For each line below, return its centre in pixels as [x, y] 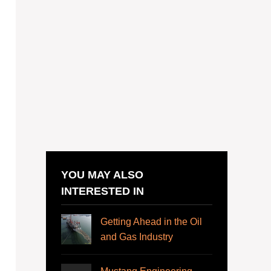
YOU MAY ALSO [102, 175]
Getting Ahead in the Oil [151, 222]
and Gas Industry [137, 237]
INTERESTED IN [103, 191]
